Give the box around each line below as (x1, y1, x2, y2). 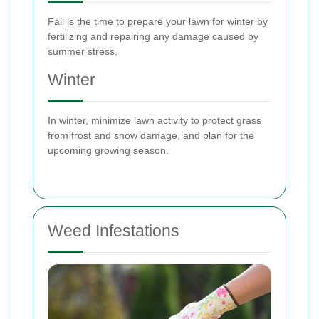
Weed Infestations (48, 221, 179, 241)
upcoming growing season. (48, 145, 169, 157)
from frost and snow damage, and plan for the (48, 130, 254, 142)
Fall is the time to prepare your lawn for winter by (48, 16, 268, 28)
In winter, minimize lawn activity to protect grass (48, 115, 261, 127)
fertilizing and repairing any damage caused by (48, 31, 258, 43)
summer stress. (48, 46, 117, 58)
